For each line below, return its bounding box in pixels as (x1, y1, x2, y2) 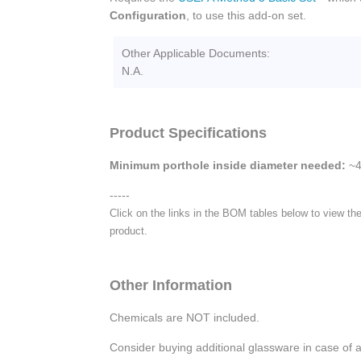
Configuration (110, 9, 186, 23)
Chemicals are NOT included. (110, 311, 259, 325)
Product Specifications (110, 125, 267, 142)
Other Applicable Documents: (122, 47, 270, 60)
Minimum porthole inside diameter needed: (110, 159, 346, 172)
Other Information (110, 277, 232, 294)
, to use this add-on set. (186, 9, 306, 23)
